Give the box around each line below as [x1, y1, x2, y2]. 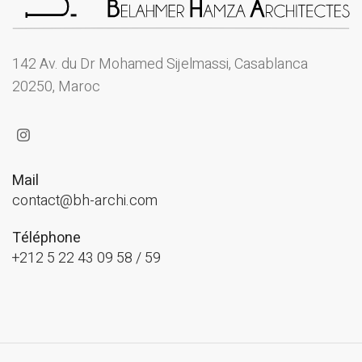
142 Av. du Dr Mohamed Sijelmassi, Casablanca [12, 53, 308, 76]
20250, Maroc [12, 76, 100, 99]
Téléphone [12, 227, 81, 250]
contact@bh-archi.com [12, 190, 158, 213]
